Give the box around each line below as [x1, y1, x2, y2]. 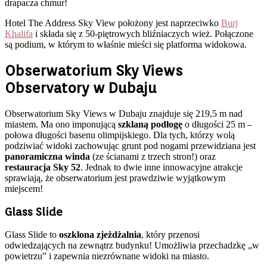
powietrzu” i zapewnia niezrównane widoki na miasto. [5, 251, 212, 262]
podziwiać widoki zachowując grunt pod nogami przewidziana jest [5, 140, 256, 151]
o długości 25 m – [182, 119, 252, 129]
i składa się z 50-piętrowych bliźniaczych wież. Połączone [33, 28, 253, 39]
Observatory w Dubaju [5, 79, 157, 97]
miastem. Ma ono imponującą [5, 119, 118, 129]
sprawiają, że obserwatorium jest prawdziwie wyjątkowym [5, 172, 225, 183]
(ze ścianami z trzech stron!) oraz [92, 151, 216, 162]
